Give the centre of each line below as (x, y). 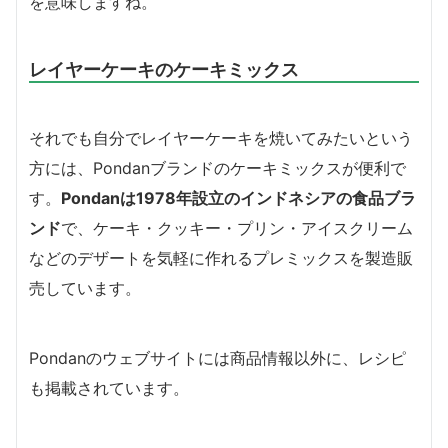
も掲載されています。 (109, 387)
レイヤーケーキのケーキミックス (164, 68)
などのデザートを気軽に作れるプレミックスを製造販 (221, 257)
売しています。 (85, 287)
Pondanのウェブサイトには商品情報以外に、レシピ (217, 357)
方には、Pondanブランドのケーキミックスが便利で (217, 167)
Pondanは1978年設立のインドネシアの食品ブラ (238, 197)
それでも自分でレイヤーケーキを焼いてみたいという (221, 137)
